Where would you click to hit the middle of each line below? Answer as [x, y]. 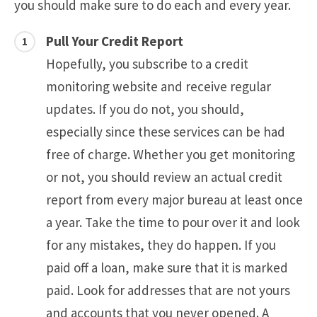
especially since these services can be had [166, 132]
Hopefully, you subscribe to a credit [147, 64]
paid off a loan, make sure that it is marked [167, 268]
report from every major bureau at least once [174, 200]
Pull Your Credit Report [115, 41]
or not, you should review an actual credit [164, 177]
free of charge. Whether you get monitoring [171, 155]
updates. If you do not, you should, [145, 109]
